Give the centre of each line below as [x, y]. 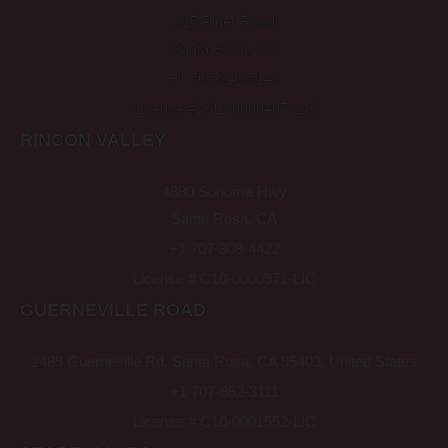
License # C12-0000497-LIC [224, 108]
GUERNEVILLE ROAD [113, 309]
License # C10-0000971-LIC [224, 278]
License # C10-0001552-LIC [224, 421]
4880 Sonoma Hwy [224, 191]
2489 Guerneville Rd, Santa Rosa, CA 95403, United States [224, 361]
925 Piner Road [224, 21]
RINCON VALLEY [93, 139]
